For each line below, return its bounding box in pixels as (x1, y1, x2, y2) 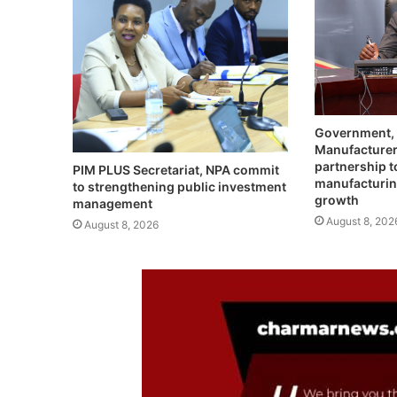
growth (314, 192, 359, 208)
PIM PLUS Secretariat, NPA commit (73, 161, 280, 177)
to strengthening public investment (73, 178, 287, 194)
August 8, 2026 (84, 217, 160, 231)
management (73, 195, 153, 211)
